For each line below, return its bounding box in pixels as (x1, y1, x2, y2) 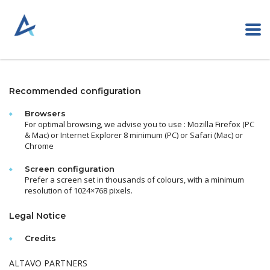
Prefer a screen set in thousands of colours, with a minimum (25, 174, 244, 185)
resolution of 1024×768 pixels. (25, 185, 133, 196)
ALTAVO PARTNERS (9, 257, 87, 269)
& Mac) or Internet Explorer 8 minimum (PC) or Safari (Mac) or (25, 130, 243, 140)
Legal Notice (9, 210, 66, 221)
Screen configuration (25, 164, 115, 174)
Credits (25, 233, 56, 243)
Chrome (25, 140, 54, 151)
